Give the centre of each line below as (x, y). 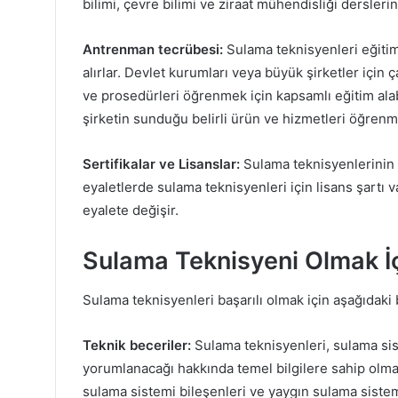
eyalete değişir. (131, 210)
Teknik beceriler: (137, 346)
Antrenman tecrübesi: (153, 49)
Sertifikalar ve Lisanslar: (161, 163)
